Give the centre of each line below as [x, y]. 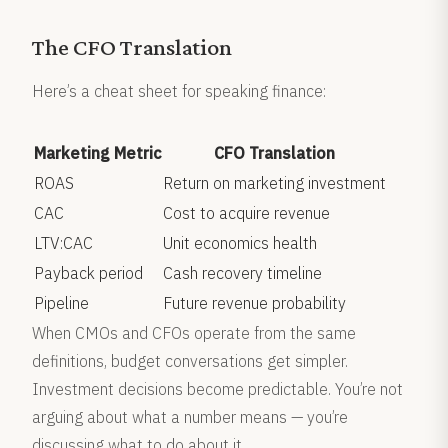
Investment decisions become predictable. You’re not [217, 389]
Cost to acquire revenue [246, 213]
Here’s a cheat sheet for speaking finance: [179, 91]
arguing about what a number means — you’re [190, 417]
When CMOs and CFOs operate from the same [194, 333]
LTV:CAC [63, 243]
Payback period [88, 273]
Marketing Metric [97, 153]
